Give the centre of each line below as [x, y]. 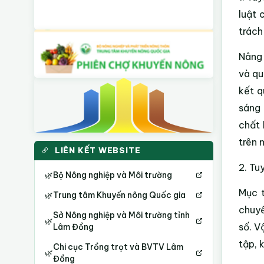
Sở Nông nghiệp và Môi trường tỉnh [122, 215]
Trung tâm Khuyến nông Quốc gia [120, 195]
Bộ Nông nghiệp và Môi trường [113, 175]
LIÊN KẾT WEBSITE [98, 151]
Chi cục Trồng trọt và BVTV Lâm [118, 247]
